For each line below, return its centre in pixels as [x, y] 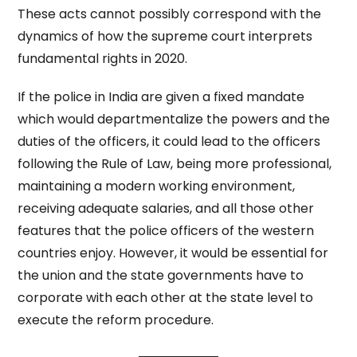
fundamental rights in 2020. [103, 59]
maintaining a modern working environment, [157, 186]
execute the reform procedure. [116, 320]
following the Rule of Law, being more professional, [175, 164]
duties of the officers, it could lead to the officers [169, 141]
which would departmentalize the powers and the [174, 119]
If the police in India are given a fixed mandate [161, 97]
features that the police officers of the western [166, 231]
